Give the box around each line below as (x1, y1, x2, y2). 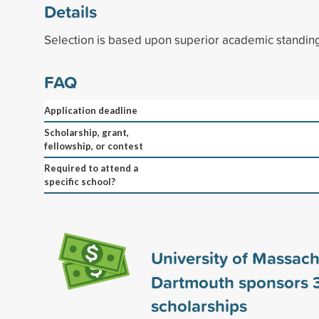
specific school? (44, 175, 115, 187)
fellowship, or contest (44, 140, 143, 152)
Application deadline (44, 104, 137, 116)
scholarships (151, 293, 247, 318)
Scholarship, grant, (44, 126, 129, 138)
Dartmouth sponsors (151, 269, 313, 294)
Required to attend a (44, 162, 138, 174)
